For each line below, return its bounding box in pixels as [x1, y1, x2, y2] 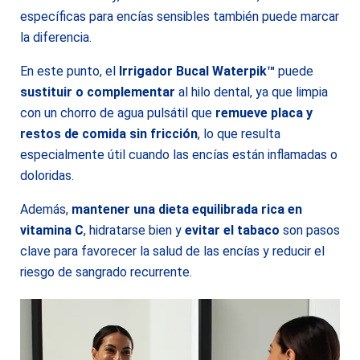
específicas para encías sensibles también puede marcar [20, 9, 339, 24]
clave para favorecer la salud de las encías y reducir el [20, 243, 325, 259]
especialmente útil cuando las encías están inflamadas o [20, 147, 337, 162]
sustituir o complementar [20, 84, 175, 100]
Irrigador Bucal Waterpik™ [119, 63, 275, 79]
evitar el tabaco [185, 223, 280, 238]
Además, [20, 202, 72, 217]
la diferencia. [20, 30, 92, 45]
